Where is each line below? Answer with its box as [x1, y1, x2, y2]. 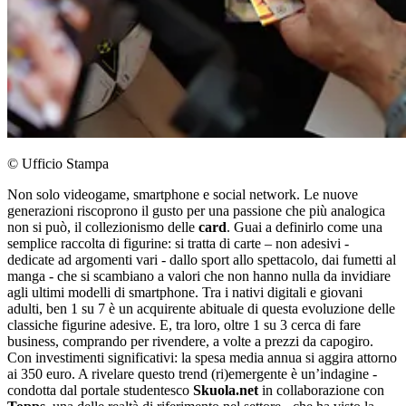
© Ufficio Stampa [7, 156, 109, 172]
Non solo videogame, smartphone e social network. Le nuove [7, 187, 358, 203]
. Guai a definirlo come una [227, 219, 382, 236]
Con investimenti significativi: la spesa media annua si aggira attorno [7, 350, 397, 366]
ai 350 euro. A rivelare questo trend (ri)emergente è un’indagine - [7, 366, 377, 382]
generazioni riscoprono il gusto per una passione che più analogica [7, 203, 385, 219]
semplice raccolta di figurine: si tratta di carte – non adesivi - [7, 236, 349, 252]
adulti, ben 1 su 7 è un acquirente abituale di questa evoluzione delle [7, 301, 395, 317]
